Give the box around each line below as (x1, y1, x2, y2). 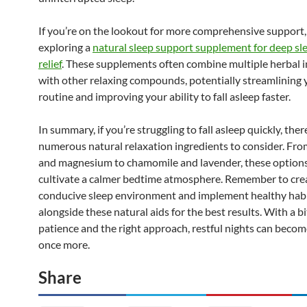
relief (38, 56, 62, 70)
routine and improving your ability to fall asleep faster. (38, 89, 291, 103)
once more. (38, 237, 90, 251)
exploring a (38, 40, 93, 53)
